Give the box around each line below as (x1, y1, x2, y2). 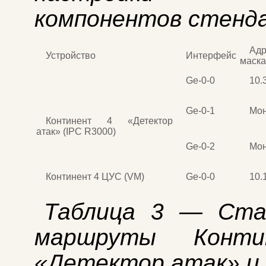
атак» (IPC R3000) (36, 126, 116, 137)
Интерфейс (186, 50, 236, 61)
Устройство (46, 50, 96, 61)
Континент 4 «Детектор (46, 115, 173, 126)
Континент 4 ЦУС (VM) (46, 171, 144, 182)
